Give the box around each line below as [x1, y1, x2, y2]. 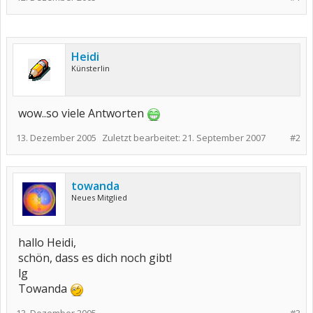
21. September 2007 [182, 131, 265, 144]
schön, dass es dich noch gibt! [18, 250, 172, 265]
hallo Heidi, [18, 235, 76, 250]
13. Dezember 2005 [16, 131, 96, 144]
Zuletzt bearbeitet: [102, 131, 182, 144]
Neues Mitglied [71, 192, 127, 203]
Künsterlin [71, 63, 110, 73]
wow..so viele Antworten [18, 105, 147, 121]
